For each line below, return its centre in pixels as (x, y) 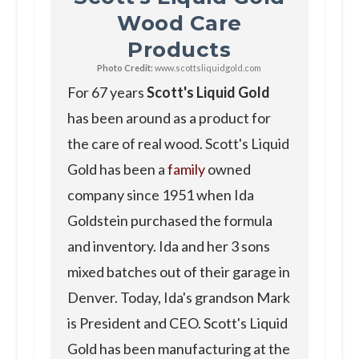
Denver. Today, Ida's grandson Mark (178, 297)
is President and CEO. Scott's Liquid (177, 323)
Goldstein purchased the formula (169, 220)
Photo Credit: (125, 67)
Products (179, 49)
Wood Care (179, 23)
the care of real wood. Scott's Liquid (178, 143)
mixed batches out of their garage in (178, 271)
